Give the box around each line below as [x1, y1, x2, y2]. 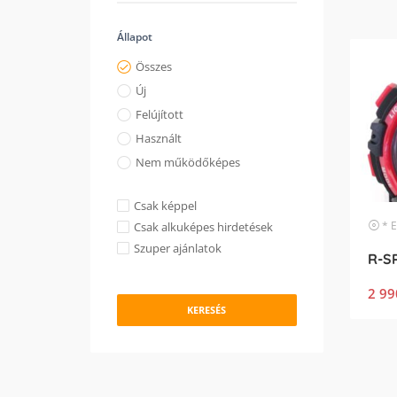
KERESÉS [187, 303, 227, 316]
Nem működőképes [136, 154, 240, 170]
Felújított [136, 106, 183, 122]
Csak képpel [134, 198, 197, 214]
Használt [136, 130, 182, 146]
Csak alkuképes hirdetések [134, 219, 273, 235]
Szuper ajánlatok [134, 240, 222, 256]
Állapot [117, 29, 152, 44]
